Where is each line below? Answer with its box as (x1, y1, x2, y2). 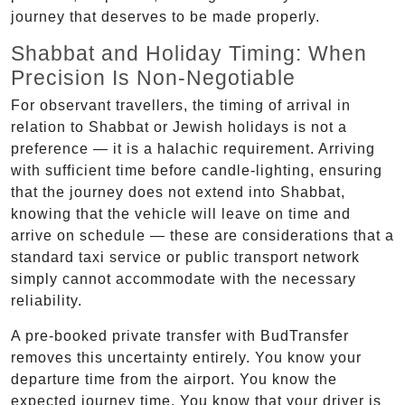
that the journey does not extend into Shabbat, (11, 184, 345, 200)
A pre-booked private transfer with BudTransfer (11, 327, 349, 344)
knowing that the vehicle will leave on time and (11, 205, 351, 221)
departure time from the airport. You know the (11, 371, 337, 387)
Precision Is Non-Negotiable (11, 65, 296, 89)
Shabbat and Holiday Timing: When (11, 41, 367, 65)
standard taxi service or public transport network (11, 249, 360, 265)
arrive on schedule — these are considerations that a (11, 227, 394, 243)
